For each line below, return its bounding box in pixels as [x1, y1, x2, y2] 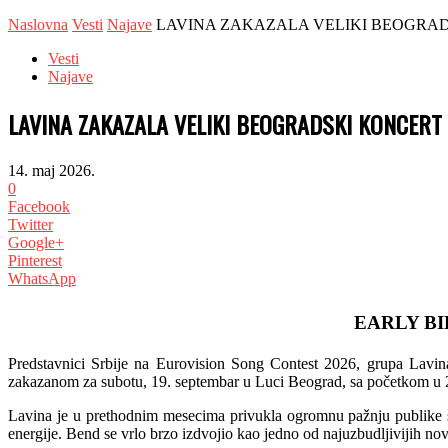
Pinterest [8, 251, 62, 269]
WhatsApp [8, 269, 76, 287]
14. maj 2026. [8, 161, 95, 179]
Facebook [8, 197, 70, 215]
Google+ [8, 233, 64, 251]
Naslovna [8, 16, 68, 33]
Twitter [8, 215, 53, 233]
